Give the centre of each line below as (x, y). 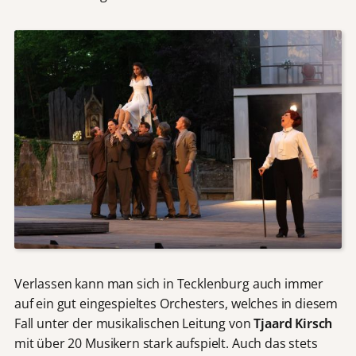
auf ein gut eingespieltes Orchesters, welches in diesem (176, 303)
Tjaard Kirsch (293, 323)
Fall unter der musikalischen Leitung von (134, 323)
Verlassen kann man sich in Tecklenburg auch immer (169, 283)
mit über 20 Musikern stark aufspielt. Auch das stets (166, 343)
